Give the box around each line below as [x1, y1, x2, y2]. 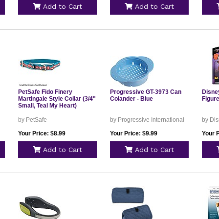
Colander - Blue [109, 95, 153, 102]
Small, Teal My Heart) [18, 102, 77, 109]
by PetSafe [18, 116, 47, 123]
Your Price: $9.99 [109, 130, 157, 137]
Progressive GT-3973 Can [109, 88, 181, 95]
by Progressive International [109, 116, 184, 123]
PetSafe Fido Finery [18, 88, 72, 95]
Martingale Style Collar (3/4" [18, 95, 96, 102]
